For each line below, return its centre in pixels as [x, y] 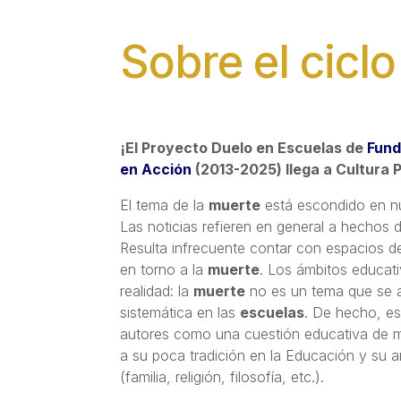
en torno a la [164, 269]
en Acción [156, 169]
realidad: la [157, 290]
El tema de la [165, 205]
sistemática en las [180, 312]
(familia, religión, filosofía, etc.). [222, 376]
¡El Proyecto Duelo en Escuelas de [244, 147]
